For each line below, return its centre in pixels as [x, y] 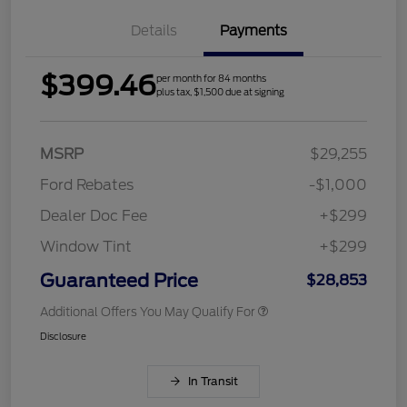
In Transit [213, 382]
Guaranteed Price [119, 281]
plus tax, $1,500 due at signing [220, 92]
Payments [253, 31]
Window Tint [86, 247]
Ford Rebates [87, 185]
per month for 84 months [211, 79]
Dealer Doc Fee [94, 216]
